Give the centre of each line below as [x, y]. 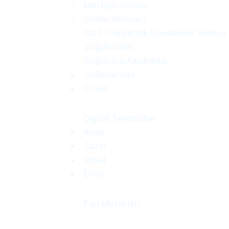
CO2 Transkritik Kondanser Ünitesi [154, 33]
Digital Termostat [120, 118]
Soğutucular [109, 47]
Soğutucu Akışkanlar [126, 61]
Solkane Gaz [109, 74]
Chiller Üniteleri [115, 19]
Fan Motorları [112, 204]
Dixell [94, 160]
